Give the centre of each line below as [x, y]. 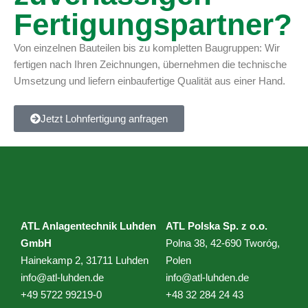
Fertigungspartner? [153, 25]
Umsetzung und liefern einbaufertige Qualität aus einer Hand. [150, 81]
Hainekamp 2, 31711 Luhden [85, 261]
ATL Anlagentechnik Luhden [88, 226]
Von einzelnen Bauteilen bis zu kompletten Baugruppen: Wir [147, 48]
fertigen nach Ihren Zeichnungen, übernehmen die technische [150, 65]
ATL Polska [194, 226]
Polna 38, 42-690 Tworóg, [222, 243]
